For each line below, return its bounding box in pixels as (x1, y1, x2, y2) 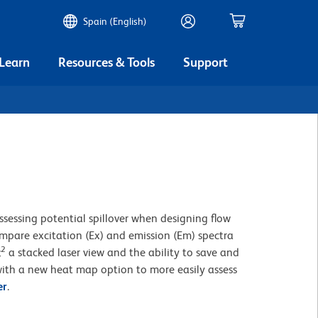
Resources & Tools (58, 54, 155, 70)
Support (183, 54, 228, 70)
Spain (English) (83, 16, 147, 27)
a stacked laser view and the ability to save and (6, 246, 239, 259)
